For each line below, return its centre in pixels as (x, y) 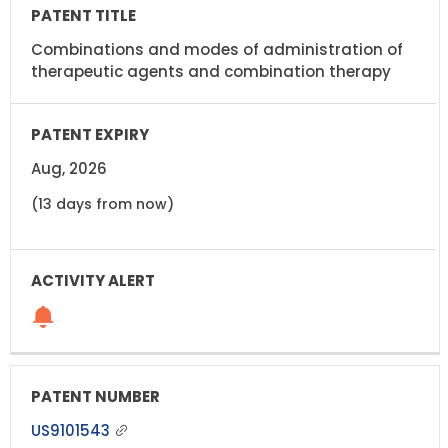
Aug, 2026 (69, 168)
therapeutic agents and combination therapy (211, 71)
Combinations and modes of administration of (217, 49)
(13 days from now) (102, 203)
